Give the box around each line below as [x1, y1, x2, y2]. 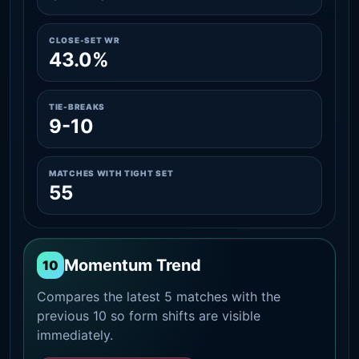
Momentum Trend [64, 255, 201, 275]
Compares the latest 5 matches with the [37, 288, 280, 305]
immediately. [37, 326, 113, 343]
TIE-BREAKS [49, 101, 105, 111]
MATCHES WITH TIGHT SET [49, 167, 174, 178]
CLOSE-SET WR [49, 34, 120, 45]
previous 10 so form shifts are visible [37, 307, 260, 324]
